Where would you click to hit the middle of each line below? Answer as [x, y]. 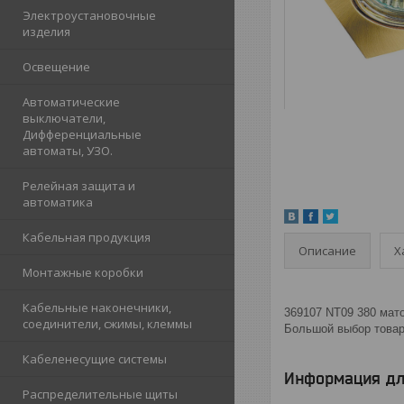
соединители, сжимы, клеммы [107, 324]
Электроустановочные [89, 15]
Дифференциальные [82, 134]
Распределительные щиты [100, 394]
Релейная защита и [79, 186]
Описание [327, 250]
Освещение [56, 67]
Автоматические [71, 102]
